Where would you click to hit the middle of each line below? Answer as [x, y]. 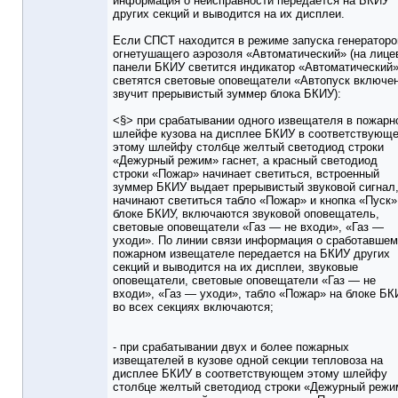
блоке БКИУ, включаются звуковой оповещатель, [246, 214]
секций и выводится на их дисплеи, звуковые [235, 267]
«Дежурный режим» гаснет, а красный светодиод [245, 161]
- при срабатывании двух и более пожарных [231, 347]
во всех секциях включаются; [193, 307]
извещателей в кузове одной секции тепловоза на [248, 361]
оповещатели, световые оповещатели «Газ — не [244, 281]
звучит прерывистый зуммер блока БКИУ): [227, 94]
